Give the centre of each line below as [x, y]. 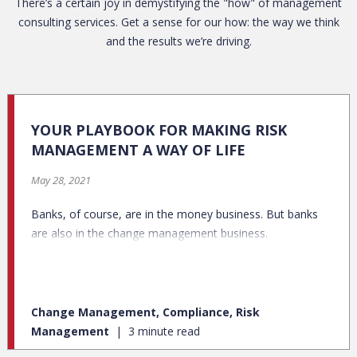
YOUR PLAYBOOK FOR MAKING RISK [159, 130]
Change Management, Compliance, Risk [145, 312]
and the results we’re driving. [178, 41]
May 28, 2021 [61, 180]
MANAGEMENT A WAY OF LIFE [138, 150]
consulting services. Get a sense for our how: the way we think [178, 22]
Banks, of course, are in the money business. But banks [175, 214]
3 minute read [163, 331]
